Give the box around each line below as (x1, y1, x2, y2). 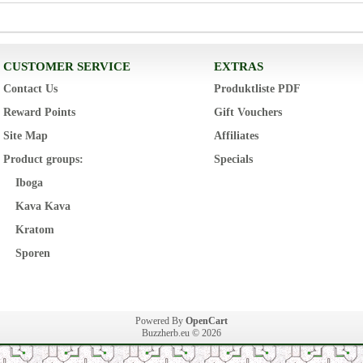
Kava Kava (15, 200, 70, 213)
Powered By (135, 315, 186, 327)
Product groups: (3, 153, 83, 166)
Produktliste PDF (214, 83, 301, 96)
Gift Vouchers (214, 106, 282, 119)
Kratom (15, 224, 54, 237)
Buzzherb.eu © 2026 (142, 327, 221, 340)
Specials (214, 153, 253, 166)
